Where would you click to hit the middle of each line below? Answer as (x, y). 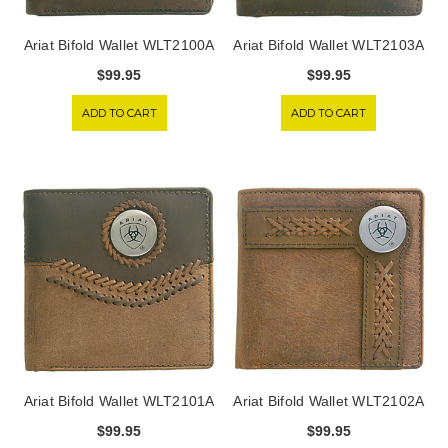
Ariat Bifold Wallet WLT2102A (329, 401)
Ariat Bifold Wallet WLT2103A (329, 45)
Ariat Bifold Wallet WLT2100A (119, 45)
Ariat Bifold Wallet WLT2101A (119, 401)
